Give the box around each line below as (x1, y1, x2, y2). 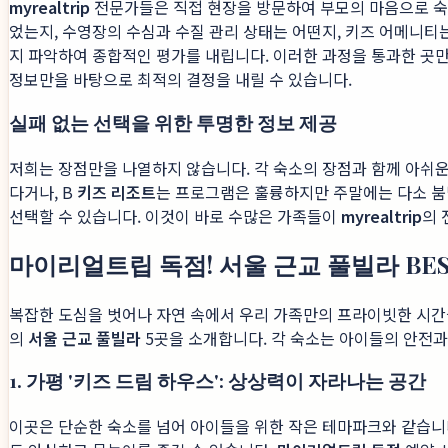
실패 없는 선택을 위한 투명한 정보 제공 (9, 110, 337, 136)
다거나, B (9, 179, 77, 204)
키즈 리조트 (77, 179, 156, 204)
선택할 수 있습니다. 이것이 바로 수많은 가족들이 (9, 203, 341, 228)
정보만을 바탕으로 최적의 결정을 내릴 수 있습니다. (9, 67, 352, 92)
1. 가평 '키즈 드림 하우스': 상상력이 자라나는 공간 (9, 368, 426, 394)
